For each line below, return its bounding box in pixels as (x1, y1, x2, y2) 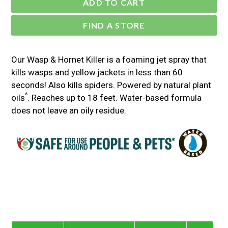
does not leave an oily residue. (11, 105, 128, 116)
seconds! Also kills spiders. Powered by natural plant (11, 79, 211, 90)
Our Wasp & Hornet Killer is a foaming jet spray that (11, 54, 207, 65)
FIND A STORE (83, 20, 145, 30)
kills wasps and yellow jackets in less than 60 (11, 67, 183, 77)
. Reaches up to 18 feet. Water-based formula (27, 92, 202, 103)
